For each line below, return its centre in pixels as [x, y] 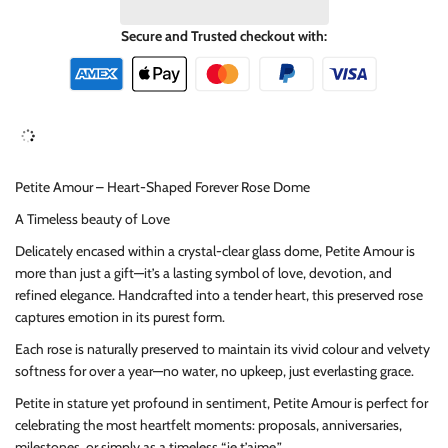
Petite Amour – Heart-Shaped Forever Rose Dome [162, 187]
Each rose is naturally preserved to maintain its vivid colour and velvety [222, 349]
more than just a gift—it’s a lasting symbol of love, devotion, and [203, 273]
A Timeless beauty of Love [92, 219]
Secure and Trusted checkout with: [224, 36]
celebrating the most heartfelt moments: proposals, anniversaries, [208, 425]
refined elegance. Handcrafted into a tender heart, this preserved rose [219, 295]
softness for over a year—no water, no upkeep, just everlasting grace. [214, 371]
